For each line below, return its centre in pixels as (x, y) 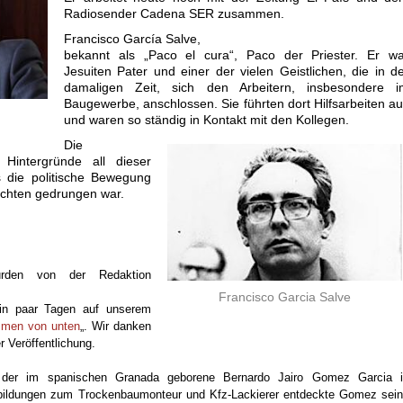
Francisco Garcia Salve (285, 297)
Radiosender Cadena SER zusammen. (174, 13)
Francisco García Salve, (132, 39)
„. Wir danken (116, 326)
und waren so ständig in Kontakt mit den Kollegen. (206, 120)
